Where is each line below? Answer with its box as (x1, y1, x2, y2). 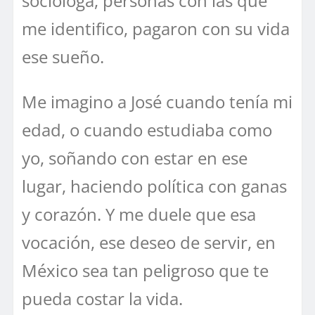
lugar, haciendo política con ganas (22, 174, 287, 198)
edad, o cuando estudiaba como (22, 117, 272, 141)
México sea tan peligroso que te (22, 258, 269, 282)
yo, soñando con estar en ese (22, 146, 247, 169)
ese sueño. (22, 44, 104, 68)
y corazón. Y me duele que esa (22, 202, 256, 226)
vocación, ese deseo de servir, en (22, 230, 276, 254)
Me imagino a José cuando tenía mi (22, 89, 292, 113)
